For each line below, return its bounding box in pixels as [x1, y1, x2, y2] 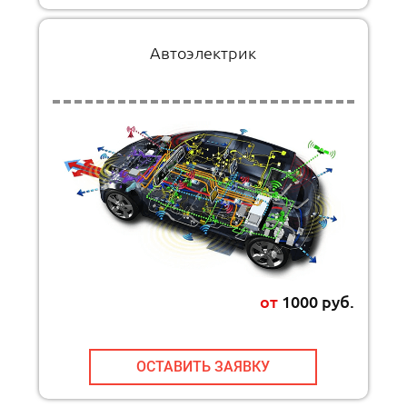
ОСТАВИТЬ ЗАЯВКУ [136, 358, 271, 376]
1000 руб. [277, 291, 354, 313]
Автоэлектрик [150, 42, 257, 64]
